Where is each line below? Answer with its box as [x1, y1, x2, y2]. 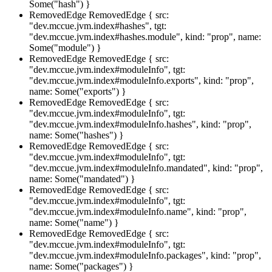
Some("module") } [29, 42, 101, 53]
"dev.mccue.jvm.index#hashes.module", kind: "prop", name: [29, 31, 261, 42]
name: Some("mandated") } [29, 173, 135, 184]
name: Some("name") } [29, 217, 119, 228]
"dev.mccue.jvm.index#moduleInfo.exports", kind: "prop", [29, 75, 254, 86]
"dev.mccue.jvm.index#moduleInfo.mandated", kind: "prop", [29, 162, 263, 173]
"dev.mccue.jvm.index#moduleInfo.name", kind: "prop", [29, 206, 246, 217]
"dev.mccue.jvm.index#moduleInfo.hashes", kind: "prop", [29, 118, 251, 129]
